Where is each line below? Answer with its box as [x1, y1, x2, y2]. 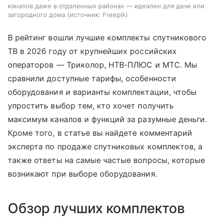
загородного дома [8, 11, 65, 19]
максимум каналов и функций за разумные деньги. [8, 114, 207, 125]
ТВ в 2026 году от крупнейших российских [8, 46, 177, 56]
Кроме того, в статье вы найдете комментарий [8, 128, 193, 138]
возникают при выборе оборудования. [8, 169, 157, 179]
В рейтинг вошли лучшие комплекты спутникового [8, 33, 207, 43]
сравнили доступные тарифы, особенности [8, 73, 176, 84]
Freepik [103, 11, 126, 19]
